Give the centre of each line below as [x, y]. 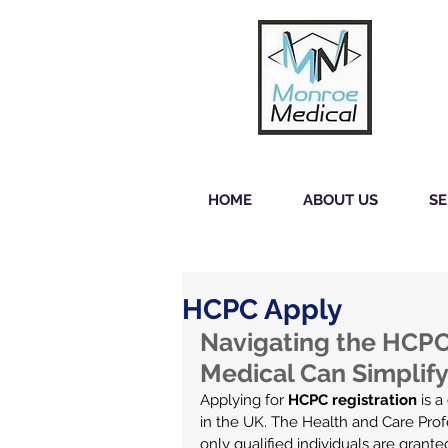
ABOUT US [340, 200]
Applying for [244, 400]
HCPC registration [352, 400]
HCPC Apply [262, 309]
